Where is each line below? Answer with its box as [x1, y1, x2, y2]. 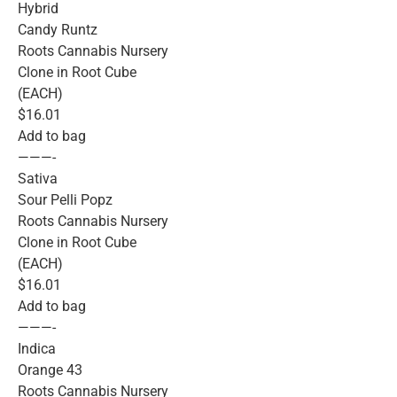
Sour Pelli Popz [18, 191, 113, 209]
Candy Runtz [18, 21, 97, 39]
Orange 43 [18, 362, 82, 379]
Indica [18, 340, 56, 358]
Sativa [18, 170, 58, 188]
